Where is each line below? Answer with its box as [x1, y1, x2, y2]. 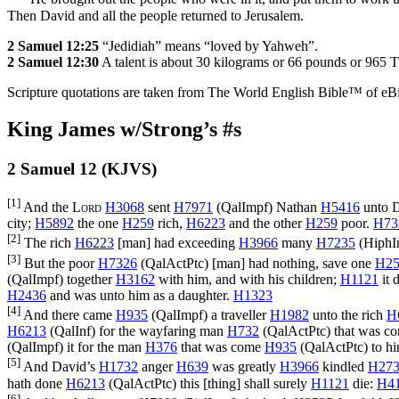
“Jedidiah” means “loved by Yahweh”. [99, 37, 318, 53]
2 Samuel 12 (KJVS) [7, 159, 157, 179]
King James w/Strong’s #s [7, 118, 241, 142]
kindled [319, 359, 368, 375]
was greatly [208, 359, 280, 375]
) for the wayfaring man [91, 323, 227, 339]
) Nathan [268, 199, 321, 216]
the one [74, 216, 122, 232]
